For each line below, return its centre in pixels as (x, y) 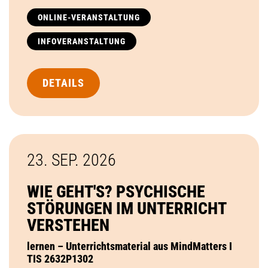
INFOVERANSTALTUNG (82, 41)
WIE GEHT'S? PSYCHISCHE (116, 191)
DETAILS (63, 83)
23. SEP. (55, 160)
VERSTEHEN (68, 225)
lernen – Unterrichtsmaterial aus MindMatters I (130, 246)
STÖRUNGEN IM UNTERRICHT (127, 208)
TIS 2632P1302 (60, 258)
